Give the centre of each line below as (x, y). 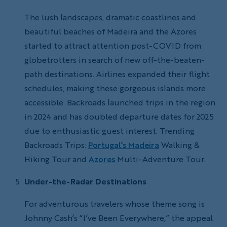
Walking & (179, 145)
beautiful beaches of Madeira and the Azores (110, 31)
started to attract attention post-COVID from (113, 45)
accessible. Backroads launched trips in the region (120, 102)
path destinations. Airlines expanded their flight (117, 74)
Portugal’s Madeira (124, 145)
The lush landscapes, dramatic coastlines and (110, 17)
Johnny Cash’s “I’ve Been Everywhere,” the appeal (119, 218)
